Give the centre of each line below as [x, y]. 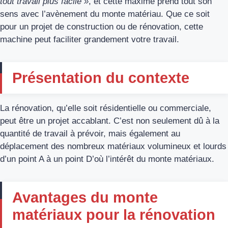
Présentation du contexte [101, 78]
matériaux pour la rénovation [114, 215]
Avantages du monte [85, 197]
